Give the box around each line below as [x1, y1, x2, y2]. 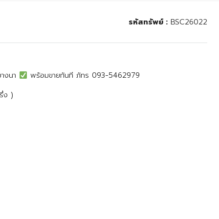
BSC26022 [168, 17, 207, 28]
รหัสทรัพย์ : [129, 17, 168, 28]
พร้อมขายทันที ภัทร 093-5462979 [27, 70, 140, 81]
